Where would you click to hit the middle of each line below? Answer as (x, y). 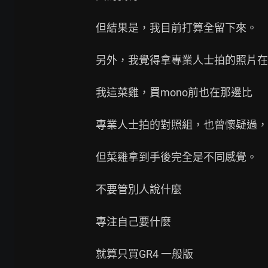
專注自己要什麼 (133, 221)
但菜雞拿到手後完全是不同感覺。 (176, 157)
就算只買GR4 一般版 (144, 254)
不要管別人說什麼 (139, 189)
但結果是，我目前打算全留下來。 (176, 28)
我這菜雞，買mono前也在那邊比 (174, 92)
